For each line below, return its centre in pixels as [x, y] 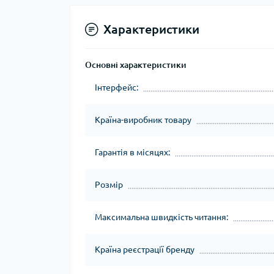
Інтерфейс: [117, 87]
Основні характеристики [136, 65]
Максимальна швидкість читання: [161, 217]
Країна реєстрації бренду [145, 250]
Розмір [109, 185]
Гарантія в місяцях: [132, 152]
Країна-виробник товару [143, 120]
